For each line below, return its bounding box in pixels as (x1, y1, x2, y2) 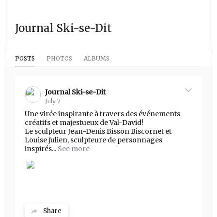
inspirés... (25, 144, 56, 154)
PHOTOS (46, 55, 72, 62)
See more (58, 144, 90, 154)
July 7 (45, 97, 61, 105)
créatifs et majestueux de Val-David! (25, 118, 143, 127)
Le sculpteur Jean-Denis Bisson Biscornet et (25, 127, 171, 136)
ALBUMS (84, 55, 109, 62)
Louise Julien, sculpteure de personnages (25, 136, 162, 145)
